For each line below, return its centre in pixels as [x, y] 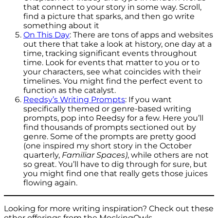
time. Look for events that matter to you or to [111, 62]
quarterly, [43, 155]
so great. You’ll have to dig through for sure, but [115, 164]
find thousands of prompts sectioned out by [110, 127]
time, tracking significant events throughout [110, 53]
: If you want [148, 99]
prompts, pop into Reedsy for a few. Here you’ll [113, 118]
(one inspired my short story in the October [108, 145]
